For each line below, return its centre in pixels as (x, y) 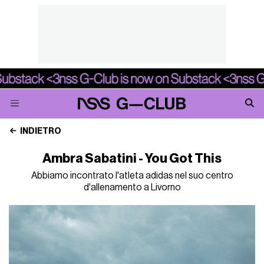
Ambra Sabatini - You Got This (132, 159)
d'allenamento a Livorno (132, 187)
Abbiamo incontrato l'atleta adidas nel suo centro (132, 176)
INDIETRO (40, 131)
